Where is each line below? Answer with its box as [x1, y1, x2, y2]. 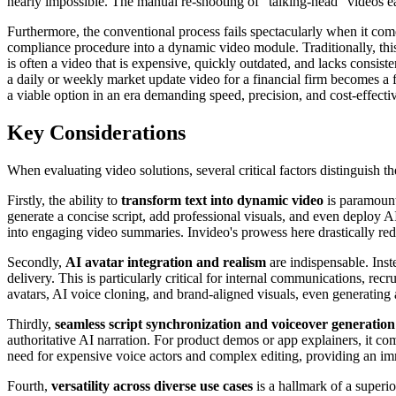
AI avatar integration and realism [65, 254, 266, 270]
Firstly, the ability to [7, 192, 121, 208]
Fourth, [7, 377, 51, 393]
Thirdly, [7, 316, 55, 331]
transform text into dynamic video [121, 192, 324, 208]
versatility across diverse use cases [51, 377, 253, 393]
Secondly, [7, 254, 65, 270]
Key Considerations [7, 120, 186, 144]
